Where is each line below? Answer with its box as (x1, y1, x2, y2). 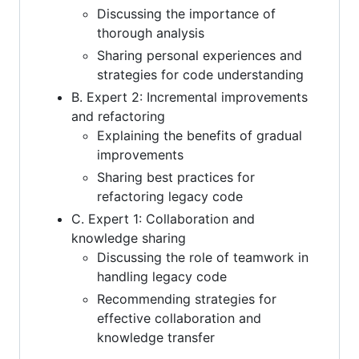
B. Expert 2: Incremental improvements (71, 88, 308, 105)
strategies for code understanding (97, 66, 304, 83)
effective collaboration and (97, 309, 261, 326)
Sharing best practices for (97, 168, 255, 185)
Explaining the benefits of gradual (97, 127, 302, 143)
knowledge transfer (97, 329, 215, 345)
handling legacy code (97, 268, 227, 284)
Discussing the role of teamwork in (97, 248, 309, 265)
